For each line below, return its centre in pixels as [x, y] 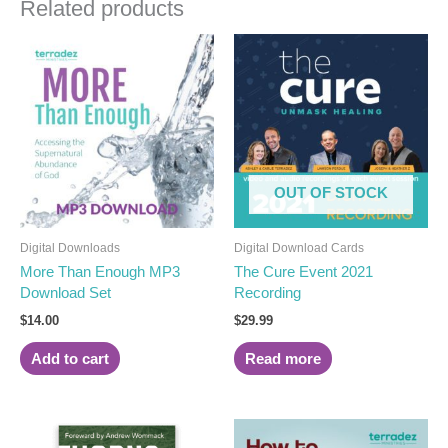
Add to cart [69, 358]
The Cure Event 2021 [303, 272]
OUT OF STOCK [331, 192]
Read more [282, 358]
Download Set [65, 293]
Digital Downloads [70, 248]
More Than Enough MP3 [100, 272]
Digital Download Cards [299, 248]
